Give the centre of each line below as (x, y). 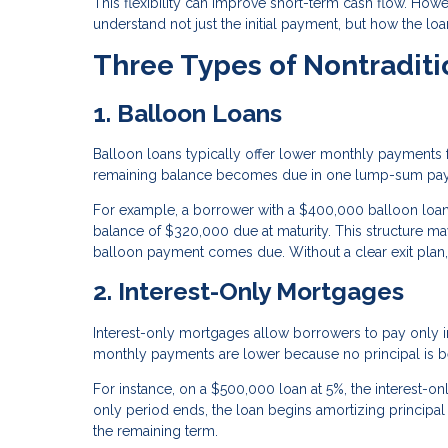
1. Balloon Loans (187, 113)
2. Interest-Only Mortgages (248, 292)
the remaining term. (155, 431)
